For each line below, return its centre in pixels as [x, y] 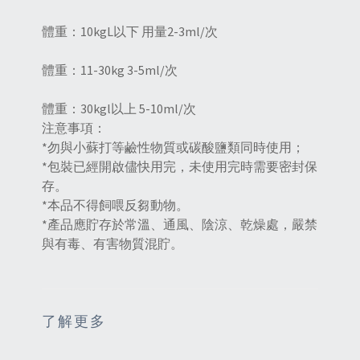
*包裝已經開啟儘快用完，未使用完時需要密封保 [180, 167]
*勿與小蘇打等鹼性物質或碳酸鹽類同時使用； [173, 147]
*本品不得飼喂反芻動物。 [115, 205]
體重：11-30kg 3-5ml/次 [110, 70]
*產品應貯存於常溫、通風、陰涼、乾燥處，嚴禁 [180, 225]
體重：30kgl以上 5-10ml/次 [119, 109]
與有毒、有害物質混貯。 [112, 244]
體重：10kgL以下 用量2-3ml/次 [130, 32]
